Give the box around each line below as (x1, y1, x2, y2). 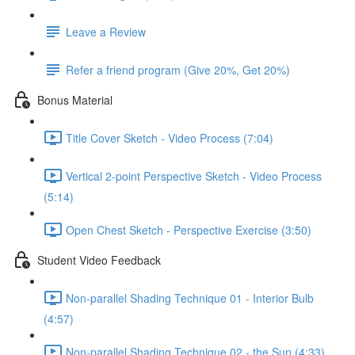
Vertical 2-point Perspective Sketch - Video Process (66, 167, 322, 184)
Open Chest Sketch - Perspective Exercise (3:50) (66, 221, 311, 238)
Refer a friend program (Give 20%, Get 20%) (66, 61, 290, 78)
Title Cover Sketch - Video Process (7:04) (66, 129, 273, 146)
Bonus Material (37, 91, 113, 108)
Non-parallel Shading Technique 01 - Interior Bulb (66, 289, 314, 306)
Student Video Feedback (37, 251, 161, 268)
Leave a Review (66, 23, 146, 40)
